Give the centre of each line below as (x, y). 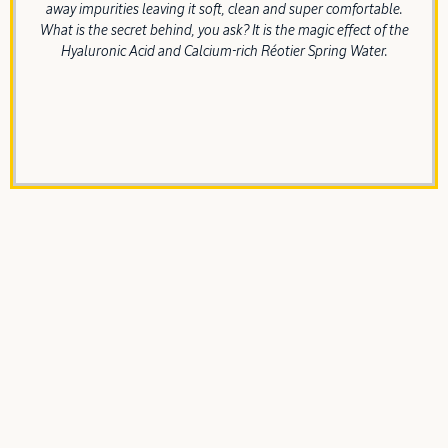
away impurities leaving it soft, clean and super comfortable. (224, 10)
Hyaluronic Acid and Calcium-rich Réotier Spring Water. (224, 52)
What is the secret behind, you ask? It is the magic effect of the (224, 31)
